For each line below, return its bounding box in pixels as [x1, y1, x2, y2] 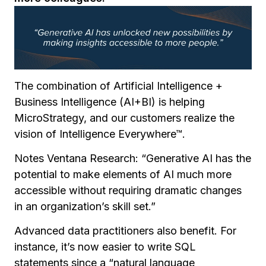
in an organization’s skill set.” [14, 199, 156, 213]
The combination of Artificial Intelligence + [14, 79, 223, 92]
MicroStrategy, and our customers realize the [14, 111, 235, 124]
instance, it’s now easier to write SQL [14, 240, 196, 253]
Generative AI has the [146, 151, 251, 164]
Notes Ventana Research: [14, 151, 141, 164]
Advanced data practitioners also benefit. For [14, 224, 236, 237]
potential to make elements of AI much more [14, 167, 232, 180]
